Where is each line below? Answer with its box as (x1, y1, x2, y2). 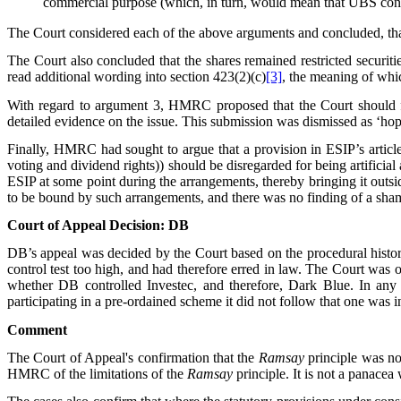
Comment (7, 321, 67, 337)
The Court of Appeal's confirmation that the (7, 350, 259, 366)
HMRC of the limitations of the (7, 366, 187, 382)
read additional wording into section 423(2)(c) (7, 69, 266, 85)
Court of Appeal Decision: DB (7, 218, 189, 234)
